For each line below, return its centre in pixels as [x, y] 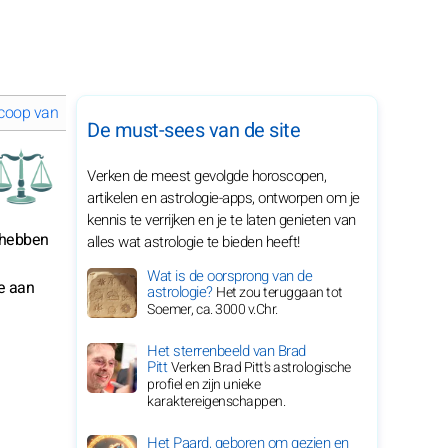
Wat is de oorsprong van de [229, 276]
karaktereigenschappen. [216, 401]
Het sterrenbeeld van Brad [226, 351]
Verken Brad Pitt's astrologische [260, 367]
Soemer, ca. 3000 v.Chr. [212, 309]
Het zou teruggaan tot [279, 292]
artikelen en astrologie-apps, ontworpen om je [223, 198]
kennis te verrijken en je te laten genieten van [221, 220]
